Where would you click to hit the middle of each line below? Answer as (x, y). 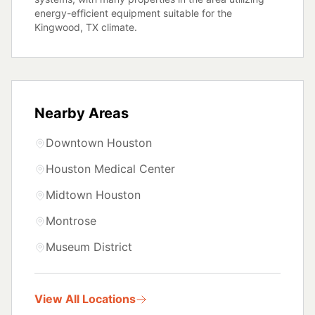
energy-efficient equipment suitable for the (133, 13)
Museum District (89, 247)
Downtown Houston (99, 143)
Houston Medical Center (110, 169)
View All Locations (85, 299)
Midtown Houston (93, 195)
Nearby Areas (82, 113)
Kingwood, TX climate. (86, 27)
